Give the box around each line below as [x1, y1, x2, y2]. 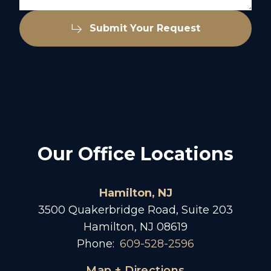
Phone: [77, 237, 114, 250]
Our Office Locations [38, 143, 233, 165]
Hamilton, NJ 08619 [83, 220, 188, 233]
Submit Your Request [89, 22, 200, 34]
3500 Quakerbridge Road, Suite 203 [38, 203, 233, 217]
